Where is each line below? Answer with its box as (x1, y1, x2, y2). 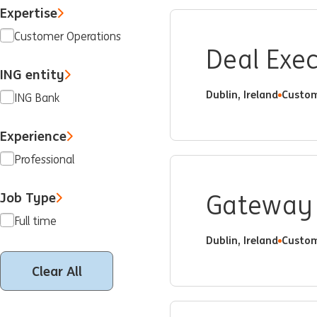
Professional (14, 153, 74, 166)
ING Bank (14, 91, 59, 105)
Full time (14, 214, 57, 228)
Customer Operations (14, 30, 121, 43)
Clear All (31, 262, 82, 279)
